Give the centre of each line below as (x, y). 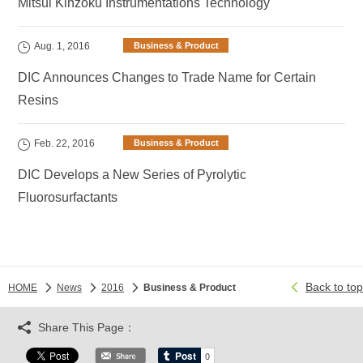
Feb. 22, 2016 (65, 143)
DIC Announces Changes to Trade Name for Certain (167, 77)
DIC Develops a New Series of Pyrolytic (132, 175)
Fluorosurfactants (68, 197)
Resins (38, 100)
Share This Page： (87, 327)
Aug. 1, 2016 (62, 46)
